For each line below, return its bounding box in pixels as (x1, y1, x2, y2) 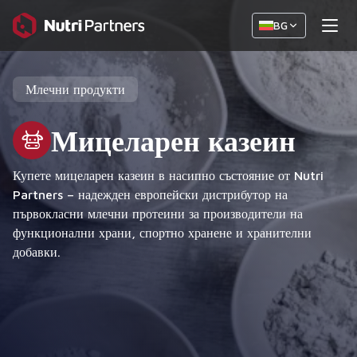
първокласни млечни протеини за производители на (13, 206, 303, 221)
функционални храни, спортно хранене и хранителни (13, 226, 312, 240)
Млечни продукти (25, 82, 125, 96)
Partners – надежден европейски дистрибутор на (13, 187, 288, 202)
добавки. (13, 245, 61, 259)
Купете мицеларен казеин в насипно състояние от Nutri (13, 168, 324, 182)
